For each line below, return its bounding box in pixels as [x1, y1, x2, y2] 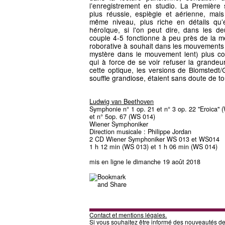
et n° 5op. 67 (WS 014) [89, 112, 156, 122]
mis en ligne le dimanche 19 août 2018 [89, 157, 201, 167]
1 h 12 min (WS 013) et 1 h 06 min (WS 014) [89, 142, 218, 152]
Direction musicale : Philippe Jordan [89, 127, 192, 137]
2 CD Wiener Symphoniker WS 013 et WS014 [89, 135, 220, 144]
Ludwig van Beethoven [89, 97, 154, 106]
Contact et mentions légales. [89, 210, 167, 219]
